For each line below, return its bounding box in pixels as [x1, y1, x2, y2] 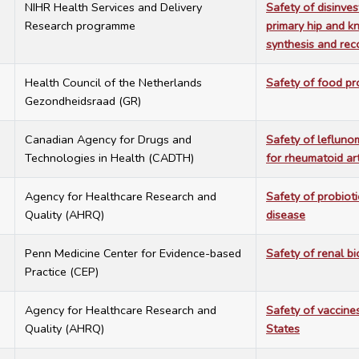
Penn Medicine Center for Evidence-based [25, 245, 241, 262]
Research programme [25, 18, 135, 34]
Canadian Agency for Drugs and [25, 131, 192, 148]
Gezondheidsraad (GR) [25, 93, 141, 110]
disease [266, 207, 305, 224]
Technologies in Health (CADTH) [25, 150, 194, 167]
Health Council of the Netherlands [25, 75, 202, 91]
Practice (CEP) [25, 264, 99, 280]
